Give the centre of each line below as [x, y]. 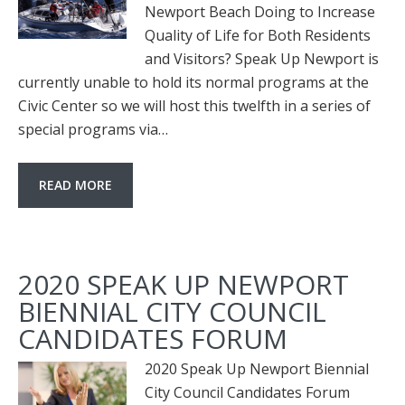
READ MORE [75, 185]
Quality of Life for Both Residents [258, 35]
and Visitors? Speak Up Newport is [262, 59]
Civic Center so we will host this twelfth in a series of [194, 106]
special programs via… [93, 129]
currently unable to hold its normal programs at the [193, 82]
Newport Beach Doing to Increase [260, 12]
